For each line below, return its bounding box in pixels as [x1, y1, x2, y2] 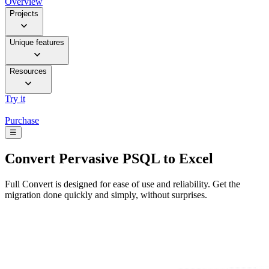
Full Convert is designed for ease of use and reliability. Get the [5, 178, 240, 189]
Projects [10, 9, 38, 19]
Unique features [10, 38, 64, 47]
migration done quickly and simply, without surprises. [5, 189, 207, 200]
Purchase [5, 115, 39, 126]
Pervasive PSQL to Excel [55, 151, 213, 167]
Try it [5, 94, 25, 104]
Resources [10, 67, 47, 76]
